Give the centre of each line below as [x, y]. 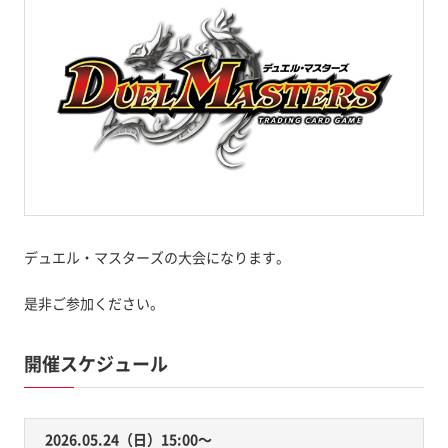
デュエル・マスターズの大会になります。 [156, 256]
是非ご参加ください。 [93, 302]
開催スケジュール [95, 363]
